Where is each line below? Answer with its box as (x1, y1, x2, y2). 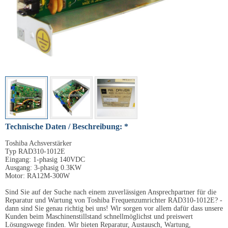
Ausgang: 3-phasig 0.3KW (5, 164, 81, 172)
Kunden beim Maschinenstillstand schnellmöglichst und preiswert (5, 213, 193, 220)
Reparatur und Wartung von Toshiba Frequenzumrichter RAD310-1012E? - (5, 196, 222, 204)
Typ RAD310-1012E (5, 148, 65, 155)
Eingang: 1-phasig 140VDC (5, 156, 85, 163)
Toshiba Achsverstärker (5, 139, 72, 147)
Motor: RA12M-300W (5, 172, 70, 180)
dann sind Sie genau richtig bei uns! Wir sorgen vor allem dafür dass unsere (5, 205, 223, 212)
